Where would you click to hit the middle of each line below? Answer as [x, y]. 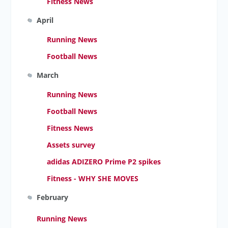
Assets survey [71, 145]
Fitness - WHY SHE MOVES [93, 178]
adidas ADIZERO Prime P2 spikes [104, 162]
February [53, 197]
